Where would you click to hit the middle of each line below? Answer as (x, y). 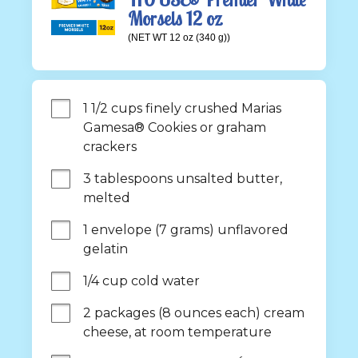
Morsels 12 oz (175, 19)
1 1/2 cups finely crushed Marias (182, 108)
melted (107, 198)
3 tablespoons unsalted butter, (183, 179)
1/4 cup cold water (141, 281)
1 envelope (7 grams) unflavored (186, 230)
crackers (110, 147)
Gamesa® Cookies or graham (175, 127)
